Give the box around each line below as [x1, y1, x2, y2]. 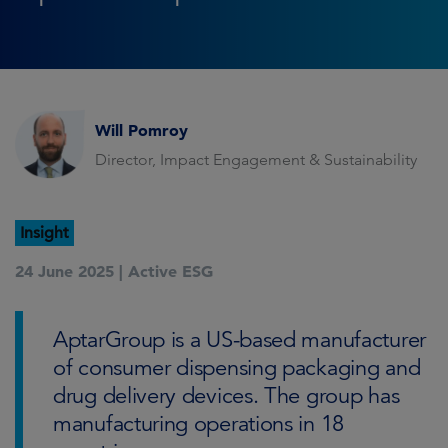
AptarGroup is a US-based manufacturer [53, 326, 426, 353]
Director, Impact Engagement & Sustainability [95, 149, 417, 169]
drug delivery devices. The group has [53, 382, 400, 409]
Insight [20, 223, 69, 243]
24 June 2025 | [15, 261, 123, 281]
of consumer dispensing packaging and [53, 354, 421, 381]
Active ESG [128, 261, 213, 281]
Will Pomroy [95, 119, 188, 140]
